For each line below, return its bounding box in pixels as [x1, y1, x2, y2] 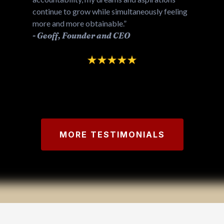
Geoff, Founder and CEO [37, 30, 130, 41]
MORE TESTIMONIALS [59, 129, 165, 140]
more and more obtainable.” [32, 18, 126, 28]
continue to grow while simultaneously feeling [32, 6, 187, 16]
